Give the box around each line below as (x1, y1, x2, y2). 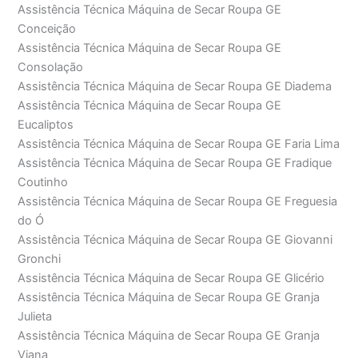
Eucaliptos (18, 117, 74, 133)
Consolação (18, 60, 84, 75)
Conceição (18, 22, 77, 37)
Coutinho (18, 175, 69, 190)
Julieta (18, 309, 53, 324)
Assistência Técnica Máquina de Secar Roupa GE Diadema (18, 79, 332, 94)
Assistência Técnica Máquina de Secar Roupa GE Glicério (18, 271, 325, 286)
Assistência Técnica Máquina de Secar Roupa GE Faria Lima (18, 137, 340, 152)
